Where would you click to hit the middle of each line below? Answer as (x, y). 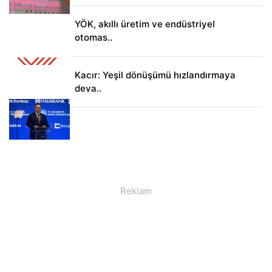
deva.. (88, 88)
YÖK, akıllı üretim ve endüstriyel (144, 24)
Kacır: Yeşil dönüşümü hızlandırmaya (155, 75)
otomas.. (93, 38)
